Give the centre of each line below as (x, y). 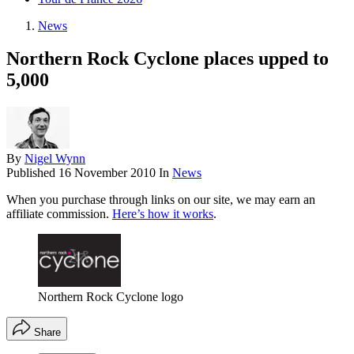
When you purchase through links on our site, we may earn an (161, 200)
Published (32, 173)
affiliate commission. (59, 214)
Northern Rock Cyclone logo (111, 296)
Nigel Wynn (55, 159)
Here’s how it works (163, 214)
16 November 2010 (107, 173)
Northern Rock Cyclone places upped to (168, 59)
